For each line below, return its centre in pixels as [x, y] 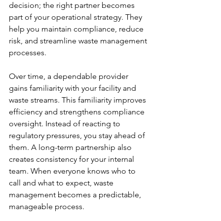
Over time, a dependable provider [70, 76]
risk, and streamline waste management [79, 40]
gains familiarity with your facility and [74, 88]
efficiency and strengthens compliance [78, 111]
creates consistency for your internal [73, 159]
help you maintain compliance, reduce [77, 29]
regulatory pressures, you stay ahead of [78, 135]
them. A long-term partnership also [71, 147]
